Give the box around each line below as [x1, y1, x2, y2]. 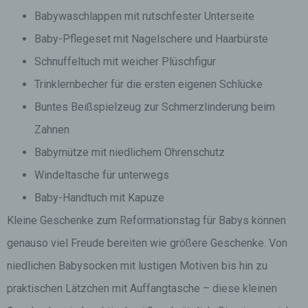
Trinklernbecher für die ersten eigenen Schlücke [34, 78, 263, 91]
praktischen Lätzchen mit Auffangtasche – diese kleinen [7, 282, 277, 295]
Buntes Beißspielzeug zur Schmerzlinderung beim [34, 100, 275, 113]
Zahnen [34, 123, 69, 136]
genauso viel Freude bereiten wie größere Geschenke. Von [7, 236, 287, 250]
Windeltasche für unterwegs [34, 168, 169, 181]
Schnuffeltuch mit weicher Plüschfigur [34, 55, 216, 68]
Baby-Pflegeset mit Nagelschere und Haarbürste [34, 32, 268, 45]
